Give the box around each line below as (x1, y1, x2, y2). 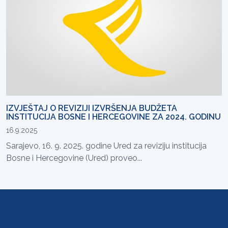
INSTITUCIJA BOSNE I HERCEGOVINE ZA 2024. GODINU (6, 112, 221, 122)
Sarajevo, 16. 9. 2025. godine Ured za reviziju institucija (6, 141, 207, 151)
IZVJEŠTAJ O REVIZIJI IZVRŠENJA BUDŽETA (6, 103, 177, 113)
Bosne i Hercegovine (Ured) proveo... (6, 153, 142, 163)
